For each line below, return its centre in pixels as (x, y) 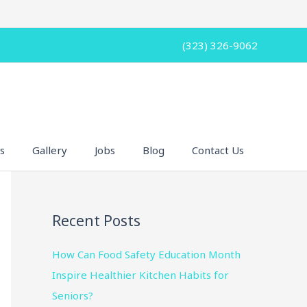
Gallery (50, 150)
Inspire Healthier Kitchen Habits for (140, 274)
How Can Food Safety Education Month (146, 254)
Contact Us (218, 150)
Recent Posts (96, 220)
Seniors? (73, 295)
